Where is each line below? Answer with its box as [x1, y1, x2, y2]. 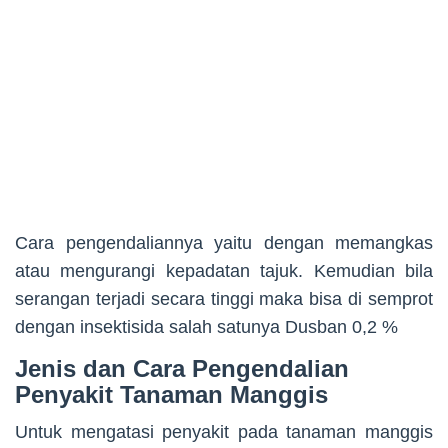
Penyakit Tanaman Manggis [15, 380, 328, 408]
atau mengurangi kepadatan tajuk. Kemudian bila [15, 260, 433, 281]
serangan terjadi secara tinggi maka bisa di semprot [15, 288, 433, 309]
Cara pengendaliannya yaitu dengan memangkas [15, 232, 433, 253]
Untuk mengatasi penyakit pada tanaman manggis [15, 421, 433, 442]
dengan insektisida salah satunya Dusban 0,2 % [15, 316, 398, 337]
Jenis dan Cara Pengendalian [15, 354, 349, 382]
